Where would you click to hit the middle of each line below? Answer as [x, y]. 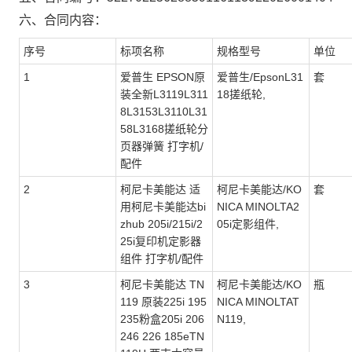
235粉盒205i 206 [162, 319]
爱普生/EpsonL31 [260, 77]
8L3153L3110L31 [164, 112]
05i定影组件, [248, 224]
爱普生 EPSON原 [163, 77]
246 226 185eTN [162, 336]
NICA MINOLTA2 [258, 207]
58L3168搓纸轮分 [164, 129]
